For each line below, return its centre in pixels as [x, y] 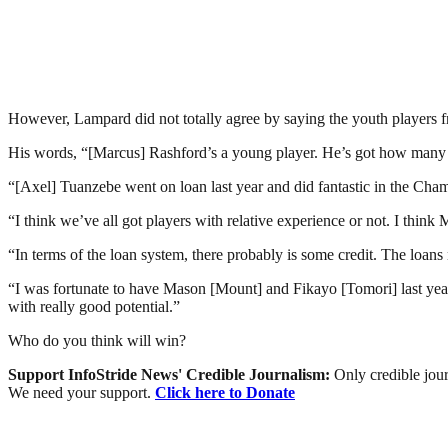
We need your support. [81, 392]
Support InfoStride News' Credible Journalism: [171, 374]
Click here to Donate [225, 392]
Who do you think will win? [97, 340]
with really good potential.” [94, 306]
